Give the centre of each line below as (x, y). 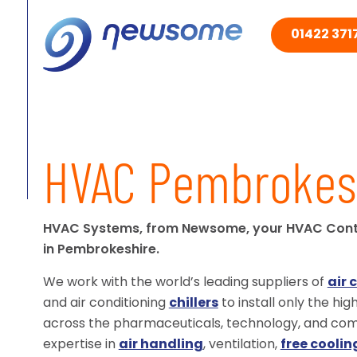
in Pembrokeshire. (101, 250)
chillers (193, 304)
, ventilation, (241, 345)
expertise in (80, 345)
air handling (161, 345)
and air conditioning (106, 304)
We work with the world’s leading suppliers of (185, 283)
